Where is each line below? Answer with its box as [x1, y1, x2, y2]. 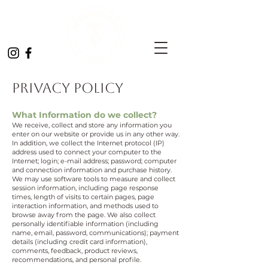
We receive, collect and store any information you [12, 121, 172, 129]
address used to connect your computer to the [12, 148, 162, 156]
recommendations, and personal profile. [12, 255, 141, 264]
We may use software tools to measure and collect [12, 175, 175, 183]
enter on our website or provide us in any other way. [12, 130, 179, 138]
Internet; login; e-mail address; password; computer [12, 157, 176, 165]
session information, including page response [12, 184, 159, 192]
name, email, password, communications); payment [12, 229, 179, 237]
